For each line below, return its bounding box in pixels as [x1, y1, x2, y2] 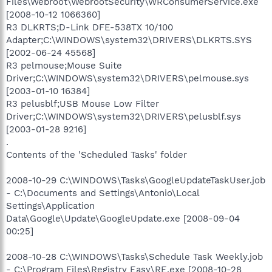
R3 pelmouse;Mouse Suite [6, 60, 122, 71]
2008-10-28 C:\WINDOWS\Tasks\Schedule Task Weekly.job [6, 251, 263, 262]
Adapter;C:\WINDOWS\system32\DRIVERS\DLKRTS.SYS [6, 35, 252, 46]
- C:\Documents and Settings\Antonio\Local [6, 188, 199, 199]
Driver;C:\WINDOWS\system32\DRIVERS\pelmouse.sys [6, 73, 249, 84]
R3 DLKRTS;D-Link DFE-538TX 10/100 [6, 22, 173, 33]
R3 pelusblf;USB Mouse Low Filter [6, 98, 159, 109]
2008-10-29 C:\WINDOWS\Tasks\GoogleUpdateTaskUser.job [6, 175, 265, 186]
